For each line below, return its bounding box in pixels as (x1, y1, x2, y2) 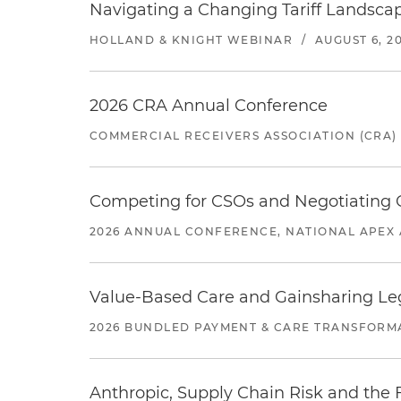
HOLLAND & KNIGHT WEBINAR (90, 33, 294, 47)
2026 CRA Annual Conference (90, 96, 328, 115)
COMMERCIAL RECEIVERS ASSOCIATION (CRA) (90, 129, 397, 142)
